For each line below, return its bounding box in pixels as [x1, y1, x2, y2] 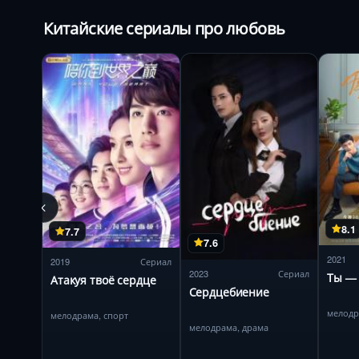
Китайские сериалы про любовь [43, 17, 285, 40]
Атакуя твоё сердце [50, 272, 156, 288]
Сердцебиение [188, 283, 269, 300]
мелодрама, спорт [50, 309, 128, 322]
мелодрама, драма [188, 320, 268, 333]
